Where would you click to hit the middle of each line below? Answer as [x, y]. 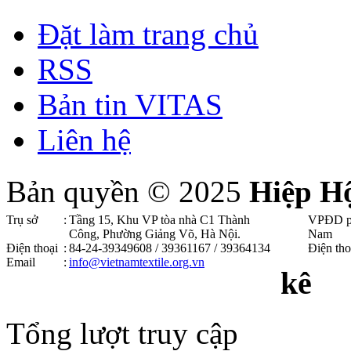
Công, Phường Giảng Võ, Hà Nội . [155, 233]
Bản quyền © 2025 [128, 191]
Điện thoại [32, 248]
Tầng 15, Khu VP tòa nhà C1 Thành [159, 219]
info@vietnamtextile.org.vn [137, 262]
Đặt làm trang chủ [148, 34]
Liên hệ [84, 139]
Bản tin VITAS [130, 104]
